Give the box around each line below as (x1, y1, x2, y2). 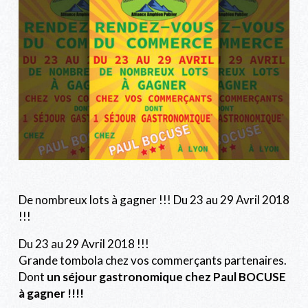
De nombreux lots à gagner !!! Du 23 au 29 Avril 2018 (19, 192, 289, 208)
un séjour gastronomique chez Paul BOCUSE (47, 269, 286, 285)
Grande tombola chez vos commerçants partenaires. (19, 253, 287, 268)
